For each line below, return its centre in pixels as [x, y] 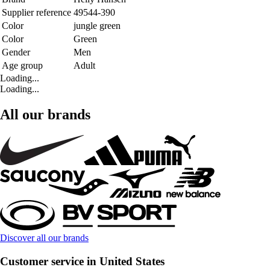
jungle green [97, 26]
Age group [22, 66]
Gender [16, 52]
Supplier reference [36, 13]
